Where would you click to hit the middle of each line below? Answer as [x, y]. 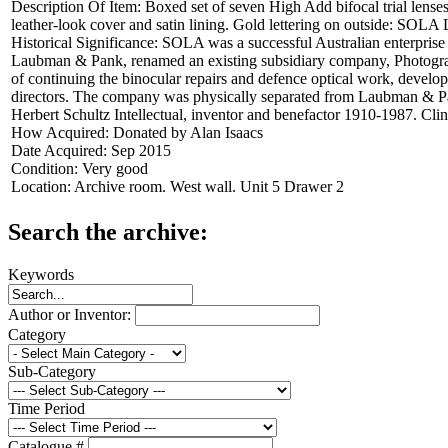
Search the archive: [108, 231]
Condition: [46, 168]
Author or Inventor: [71, 314]
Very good [115, 168]
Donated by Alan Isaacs [188, 132]
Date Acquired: [61, 150]
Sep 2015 [141, 150]
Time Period [46, 408]
